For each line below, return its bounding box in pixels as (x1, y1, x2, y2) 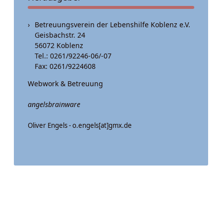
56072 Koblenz (35, 41, 83, 50)
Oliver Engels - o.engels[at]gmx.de (28, 121, 132, 130)
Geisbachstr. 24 (35, 30, 85, 40)
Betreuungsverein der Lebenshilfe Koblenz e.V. (35, 20, 190, 29)
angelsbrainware (28, 100, 80, 109)
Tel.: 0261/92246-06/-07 (35, 51, 111, 60)
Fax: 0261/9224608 (35, 61, 96, 71)
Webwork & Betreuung (28, 79, 103, 88)
